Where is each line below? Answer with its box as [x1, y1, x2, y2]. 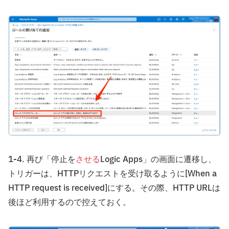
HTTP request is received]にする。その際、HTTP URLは [8, 181, 220, 194]
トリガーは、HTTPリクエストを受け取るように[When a [8, 167, 217, 180]
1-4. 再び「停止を [8, 153, 76, 166]
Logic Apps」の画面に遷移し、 [100, 153, 216, 166]
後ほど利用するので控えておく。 [8, 196, 131, 209]
